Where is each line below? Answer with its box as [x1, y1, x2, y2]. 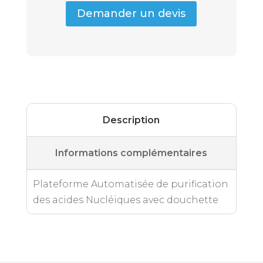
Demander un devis [77, 7, 186, 21]
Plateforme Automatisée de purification [32, 178, 228, 190]
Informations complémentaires [55, 147, 208, 159]
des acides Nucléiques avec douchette [32, 194, 218, 205]
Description [103, 114, 160, 126]
